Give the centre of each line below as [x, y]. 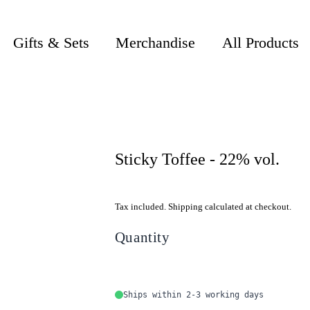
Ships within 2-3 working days [193, 295]
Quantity [142, 237]
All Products [260, 42]
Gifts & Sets [51, 42]
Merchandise [156, 42]
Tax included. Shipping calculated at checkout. [203, 207]
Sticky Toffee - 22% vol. [197, 159]
